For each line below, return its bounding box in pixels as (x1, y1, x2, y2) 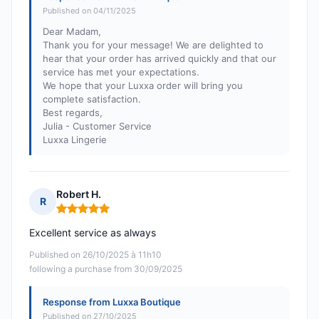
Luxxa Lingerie (43, 134, 107, 146)
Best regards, (43, 107, 103, 119)
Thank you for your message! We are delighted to (43, 39, 263, 51)
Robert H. (56, 188, 101, 201)
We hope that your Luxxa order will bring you (43, 80, 243, 92)
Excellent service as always (29, 226, 156, 239)
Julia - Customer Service (43, 120, 152, 132)
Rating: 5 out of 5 (56, 207, 141, 221)
